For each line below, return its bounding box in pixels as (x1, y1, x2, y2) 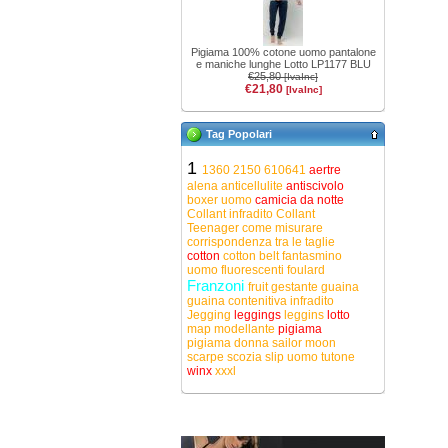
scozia (227, 350, 265, 364)
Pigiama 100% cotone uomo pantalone (190, 46, 376, 58)
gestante (271, 280, 321, 294)
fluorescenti (221, 263, 287, 277)
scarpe (187, 350, 227, 364)
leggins (284, 308, 327, 322)
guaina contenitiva (187, 294, 290, 308)
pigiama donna (187, 336, 272, 350)
